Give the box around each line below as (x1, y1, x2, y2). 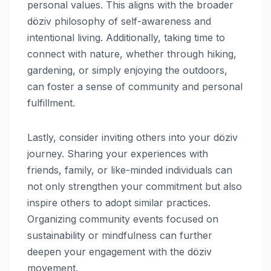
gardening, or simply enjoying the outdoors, (27, 64, 227, 76)
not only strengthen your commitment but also (27, 180, 242, 192)
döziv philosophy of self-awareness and (27, 15, 211, 27)
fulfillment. (27, 96, 75, 109)
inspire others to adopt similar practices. (27, 196, 211, 209)
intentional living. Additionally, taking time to (27, 31, 225, 44)
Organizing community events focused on (27, 212, 218, 225)
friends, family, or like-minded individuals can (27, 163, 232, 176)
